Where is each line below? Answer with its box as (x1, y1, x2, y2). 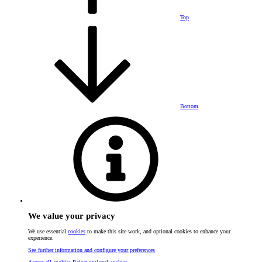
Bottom (180, 102, 198, 109)
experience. (28, 235, 54, 242)
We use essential (28, 228, 68, 235)
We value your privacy (28, 211, 115, 220)
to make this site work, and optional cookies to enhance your (85, 228, 230, 235)
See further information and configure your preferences (28, 247, 155, 254)
